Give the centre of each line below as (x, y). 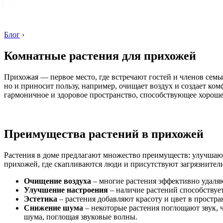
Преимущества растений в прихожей (104, 134)
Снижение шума (54, 208)
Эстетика (41, 199)
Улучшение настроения (66, 190)
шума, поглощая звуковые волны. (81, 217)
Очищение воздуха (57, 181)
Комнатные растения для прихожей (100, 56)
